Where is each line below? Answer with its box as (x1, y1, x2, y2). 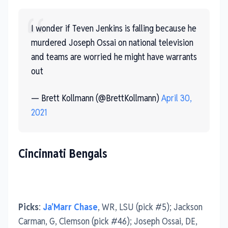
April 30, (161, 92, 192, 104)
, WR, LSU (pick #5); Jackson (98, 201, 203, 213)
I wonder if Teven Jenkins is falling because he (31, 22, 196, 34)
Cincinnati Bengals (18, 146, 107, 161)
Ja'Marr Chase (43, 201, 98, 213)
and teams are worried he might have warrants (31, 50, 197, 63)
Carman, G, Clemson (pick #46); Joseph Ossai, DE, (18, 215, 197, 227)
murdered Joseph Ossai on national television (31, 36, 193, 48)
